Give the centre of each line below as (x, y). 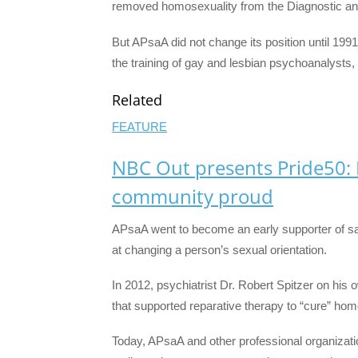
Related (137, 99)
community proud (193, 196)
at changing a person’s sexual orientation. (219, 249)
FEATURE (139, 126)
